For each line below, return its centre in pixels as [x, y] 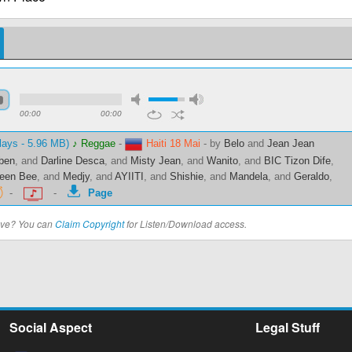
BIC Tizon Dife [297, 161]
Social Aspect [51, 327]
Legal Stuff [288, 327]
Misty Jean [156, 161]
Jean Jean [291, 143]
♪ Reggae [94, 143]
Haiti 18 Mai [173, 143]
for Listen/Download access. [185, 224]
